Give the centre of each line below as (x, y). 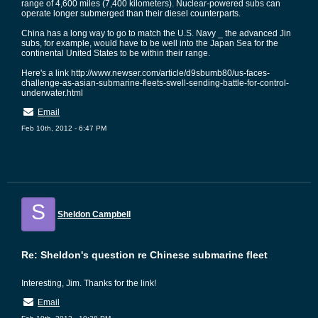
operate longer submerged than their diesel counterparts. (131, 13)
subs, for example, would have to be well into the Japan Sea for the (150, 43)
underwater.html (52, 93)
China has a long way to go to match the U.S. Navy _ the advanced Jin (156, 33)
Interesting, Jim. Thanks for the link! (89, 283)
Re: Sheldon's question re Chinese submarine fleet (144, 255)
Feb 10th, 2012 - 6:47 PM (64, 128)
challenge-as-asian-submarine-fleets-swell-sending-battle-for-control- (155, 83)
